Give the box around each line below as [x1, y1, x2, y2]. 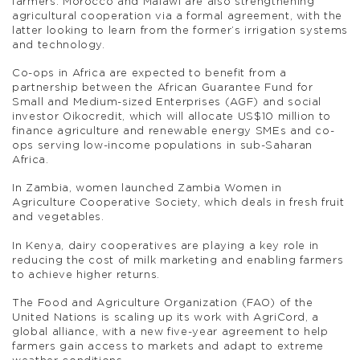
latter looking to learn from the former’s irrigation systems [12, 25, 348, 36]
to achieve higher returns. [12, 269, 160, 280]
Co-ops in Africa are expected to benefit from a [12, 68, 287, 80]
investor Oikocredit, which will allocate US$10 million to [12, 112, 332, 123]
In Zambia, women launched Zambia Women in [12, 183, 282, 194]
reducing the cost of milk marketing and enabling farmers [12, 255, 344, 266]
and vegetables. [12, 212, 104, 223]
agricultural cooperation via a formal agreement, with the [12, 10, 343, 22]
